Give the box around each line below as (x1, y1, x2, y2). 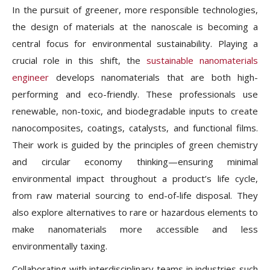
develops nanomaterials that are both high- (49, 71, 258, 83)
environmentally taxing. (12, 240, 107, 252)
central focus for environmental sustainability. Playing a (12, 37, 258, 49)
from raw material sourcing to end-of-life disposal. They (12, 189, 258, 201)
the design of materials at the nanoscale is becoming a (12, 20, 258, 33)
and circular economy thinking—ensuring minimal (12, 155, 258, 168)
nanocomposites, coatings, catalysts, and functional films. (12, 122, 258, 134)
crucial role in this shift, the (12, 54, 146, 66)
